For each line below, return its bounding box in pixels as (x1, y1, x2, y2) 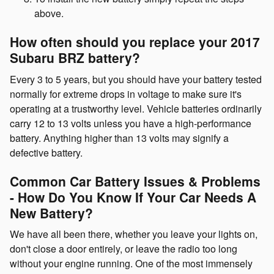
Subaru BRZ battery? (10, 48, 140, 67)
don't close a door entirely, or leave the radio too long (10, 242, 237, 256)
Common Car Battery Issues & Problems (10, 171, 261, 190)
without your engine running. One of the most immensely (10, 256, 253, 270)
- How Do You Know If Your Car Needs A (10, 187, 256, 206)
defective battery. (10, 145, 83, 160)
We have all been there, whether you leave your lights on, (10, 227, 257, 241)
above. (34, 6, 64, 20)
